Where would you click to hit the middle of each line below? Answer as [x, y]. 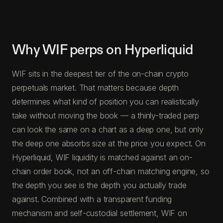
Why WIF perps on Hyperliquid [103, 50]
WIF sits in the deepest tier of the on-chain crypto [101, 73]
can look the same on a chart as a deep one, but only [108, 129]
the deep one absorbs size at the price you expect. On [109, 143]
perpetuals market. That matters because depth [96, 87]
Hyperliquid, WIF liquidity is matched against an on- [102, 157]
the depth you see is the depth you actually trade [99, 185]
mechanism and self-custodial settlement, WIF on [100, 213]
